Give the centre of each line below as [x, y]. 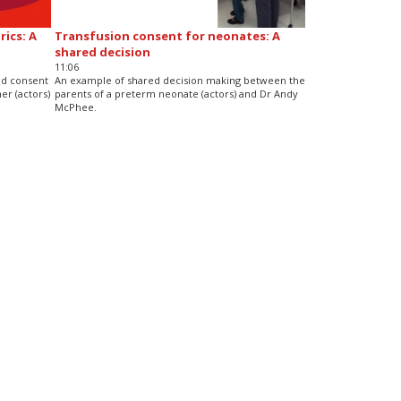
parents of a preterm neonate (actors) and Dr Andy [176, 93]
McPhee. [75, 107]
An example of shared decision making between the [179, 80]
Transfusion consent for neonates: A [167, 35]
